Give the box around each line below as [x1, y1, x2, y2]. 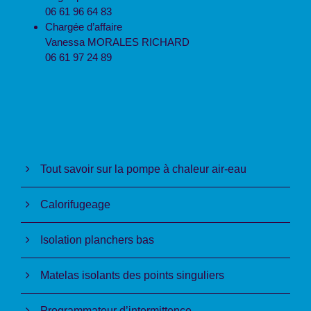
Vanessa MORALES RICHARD [45, 35, 190, 48]
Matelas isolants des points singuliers [40, 269, 224, 281]
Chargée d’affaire [45, 20, 122, 33]
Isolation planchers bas [40, 233, 154, 246]
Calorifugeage [40, 198, 110, 210]
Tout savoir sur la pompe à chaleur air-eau [40, 162, 246, 175]
